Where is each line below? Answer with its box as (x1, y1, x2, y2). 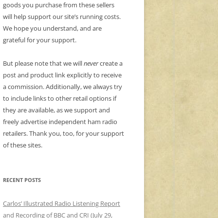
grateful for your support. (3, 36, 76, 45)
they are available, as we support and (3, 106, 110, 115)
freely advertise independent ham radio (3, 117, 117, 127)
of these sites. (3, 141, 42, 150)
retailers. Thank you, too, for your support (3, 129, 124, 138)
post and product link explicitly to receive (3, 71, 122, 80)
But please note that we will (3, 59, 84, 68)
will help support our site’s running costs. (3, 12, 121, 21)
